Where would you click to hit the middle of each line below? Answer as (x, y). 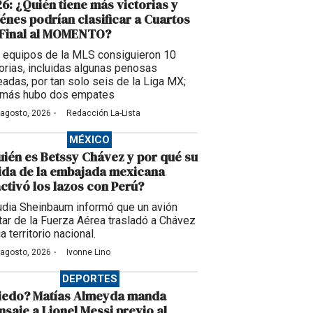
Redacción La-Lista (103, 114)
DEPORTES (89, 279)
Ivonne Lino (88, 253)
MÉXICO (89, 140)
